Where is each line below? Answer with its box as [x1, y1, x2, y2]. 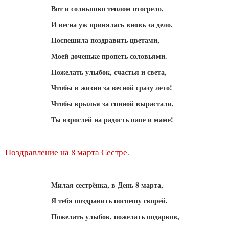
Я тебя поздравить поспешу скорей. [51, 195, 168, 206]
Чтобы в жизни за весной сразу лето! [51, 82, 172, 93]
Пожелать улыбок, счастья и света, [51, 66, 167, 77]
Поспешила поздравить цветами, [51, 34, 159, 45]
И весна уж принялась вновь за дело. [51, 18, 173, 30]
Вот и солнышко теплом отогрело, [51, 3, 164, 14]
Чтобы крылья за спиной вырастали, [51, 98, 174, 109]
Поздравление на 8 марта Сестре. [5, 146, 129, 158]
